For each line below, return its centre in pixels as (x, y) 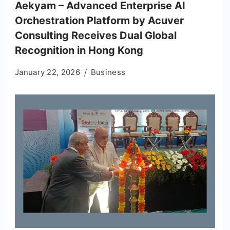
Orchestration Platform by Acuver (99, 20)
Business (108, 72)
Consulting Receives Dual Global (96, 35)
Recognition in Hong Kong (79, 50)
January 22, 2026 (47, 72)
